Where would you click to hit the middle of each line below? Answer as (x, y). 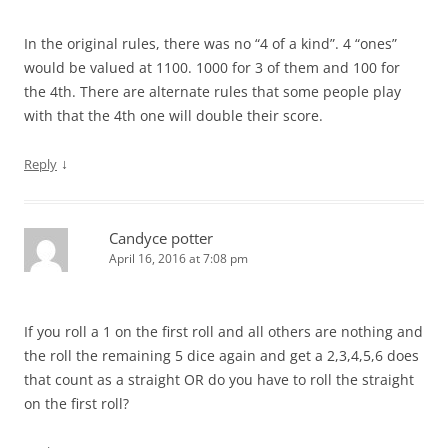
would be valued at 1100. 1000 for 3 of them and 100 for (212, 67)
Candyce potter (161, 237)
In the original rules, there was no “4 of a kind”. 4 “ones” (210, 43)
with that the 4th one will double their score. (173, 115)
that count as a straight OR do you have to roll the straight (219, 379)
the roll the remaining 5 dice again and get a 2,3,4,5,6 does (221, 355)
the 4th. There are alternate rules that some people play (212, 91)
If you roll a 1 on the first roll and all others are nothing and (223, 331)
